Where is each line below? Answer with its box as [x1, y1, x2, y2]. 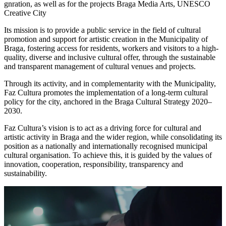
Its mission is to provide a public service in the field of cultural [4, 25, 201, 34]
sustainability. [4, 168, 47, 178]
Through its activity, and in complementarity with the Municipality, [4, 79, 216, 88]
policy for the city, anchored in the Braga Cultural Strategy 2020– [4, 97, 212, 106]
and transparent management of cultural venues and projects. [4, 62, 196, 71]
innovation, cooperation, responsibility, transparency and [4, 159, 183, 168]
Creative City [4, 8, 46, 17]
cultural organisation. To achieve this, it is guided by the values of [4, 150, 212, 159]
